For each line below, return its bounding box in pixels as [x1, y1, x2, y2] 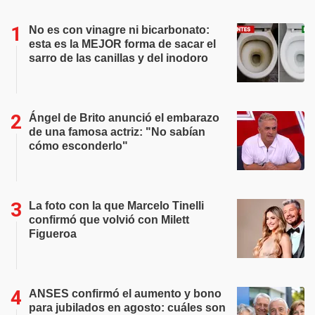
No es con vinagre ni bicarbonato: [29, 24, 210, 36]
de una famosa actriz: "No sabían [29, 126, 205, 138]
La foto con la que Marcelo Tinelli [29, 200, 204, 212]
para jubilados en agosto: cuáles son [29, 302, 226, 314]
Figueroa [29, 228, 77, 240]
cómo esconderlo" [29, 140, 128, 152]
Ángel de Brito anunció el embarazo [29, 112, 219, 124]
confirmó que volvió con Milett [29, 214, 189, 226]
